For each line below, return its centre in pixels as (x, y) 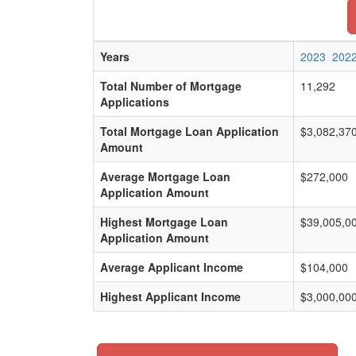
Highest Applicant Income (170, 296)
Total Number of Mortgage (171, 86)
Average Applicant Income (172, 267)
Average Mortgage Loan (165, 176)
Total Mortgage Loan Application (190, 131)
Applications (135, 102)
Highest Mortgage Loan (164, 222)
